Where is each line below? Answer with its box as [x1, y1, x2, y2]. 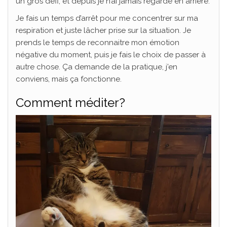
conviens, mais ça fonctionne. [16, 74, 122, 84]
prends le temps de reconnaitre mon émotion [16, 38, 179, 48]
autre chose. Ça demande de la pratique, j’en [16, 62, 177, 72]
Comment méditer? [16, 95, 125, 110]
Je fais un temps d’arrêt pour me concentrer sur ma [16, 14, 198, 23]
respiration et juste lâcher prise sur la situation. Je [16, 26, 191, 35]
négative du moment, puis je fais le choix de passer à [16, 50, 206, 60]
